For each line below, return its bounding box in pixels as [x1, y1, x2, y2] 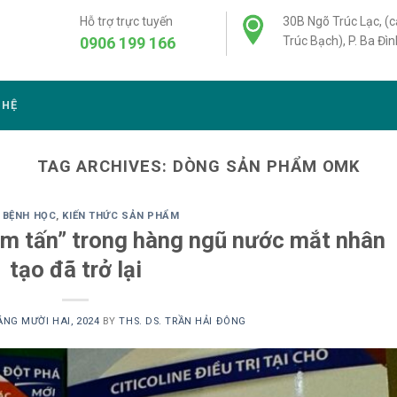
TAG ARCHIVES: [36, 156, 173, 175]
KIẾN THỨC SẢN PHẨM [62, 210, 180, 222]
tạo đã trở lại [9, 255, 142, 283]
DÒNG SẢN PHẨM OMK [172, 156, 361, 175]
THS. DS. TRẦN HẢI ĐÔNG [119, 315, 246, 327]
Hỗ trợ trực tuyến [80, 13, 174, 28]
